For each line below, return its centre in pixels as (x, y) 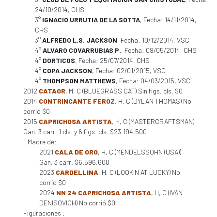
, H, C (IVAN (167, 193)
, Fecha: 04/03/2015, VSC (153, 81)
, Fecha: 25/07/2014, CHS (112, 60)
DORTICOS (59, 60)
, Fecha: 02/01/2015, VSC (129, 70)
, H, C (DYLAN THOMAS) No (153, 101)
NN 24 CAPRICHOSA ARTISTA (104, 193)
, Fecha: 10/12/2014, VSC (153, 40)
